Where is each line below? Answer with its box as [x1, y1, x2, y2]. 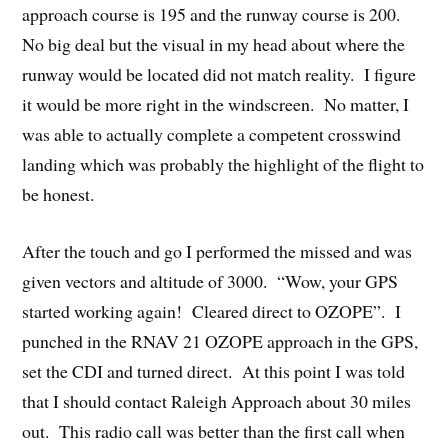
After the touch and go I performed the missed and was [22, 238, 413, 263]
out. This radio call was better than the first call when [22, 418, 406, 443]
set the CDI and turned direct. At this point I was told [22, 358, 406, 383]
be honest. [22, 181, 95, 206]
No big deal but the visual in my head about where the [22, 31, 406, 56]
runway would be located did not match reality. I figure [22, 61, 417, 86]
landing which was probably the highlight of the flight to [22, 151, 425, 176]
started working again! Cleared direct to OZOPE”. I [22, 298, 402, 323]
